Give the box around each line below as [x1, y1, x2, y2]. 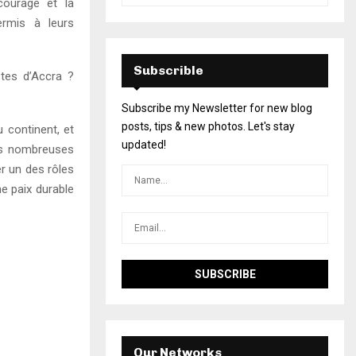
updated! [122, 137, 166, 151]
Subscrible [133, 62, 203, 78]
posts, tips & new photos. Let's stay [122, 119, 295, 133]
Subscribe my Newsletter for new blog [122, 101, 312, 114]
